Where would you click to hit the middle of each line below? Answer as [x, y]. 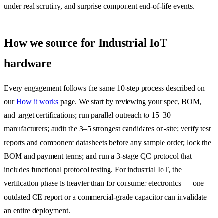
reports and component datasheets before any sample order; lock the [108, 142]
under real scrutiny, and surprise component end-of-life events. [99, 6]
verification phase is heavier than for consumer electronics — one [104, 183]
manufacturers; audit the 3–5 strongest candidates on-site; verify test [107, 128]
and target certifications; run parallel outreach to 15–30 [87, 115]
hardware [28, 63]
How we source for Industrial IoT [86, 43]
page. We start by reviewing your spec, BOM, [130, 101]
